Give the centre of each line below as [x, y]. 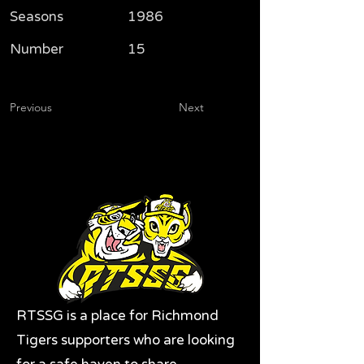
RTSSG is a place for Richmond [117, 316]
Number [37, 50]
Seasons [37, 17]
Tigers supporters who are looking [126, 340]
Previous [31, 108]
